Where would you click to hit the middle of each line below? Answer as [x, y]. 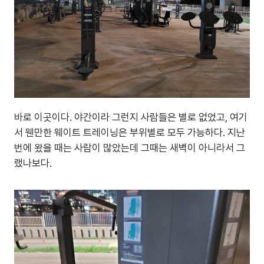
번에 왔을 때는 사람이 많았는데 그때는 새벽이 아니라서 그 [130, 148]
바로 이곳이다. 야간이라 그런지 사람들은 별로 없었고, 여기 [131, 117]
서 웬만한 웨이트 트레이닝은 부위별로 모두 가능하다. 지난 [130, 133]
